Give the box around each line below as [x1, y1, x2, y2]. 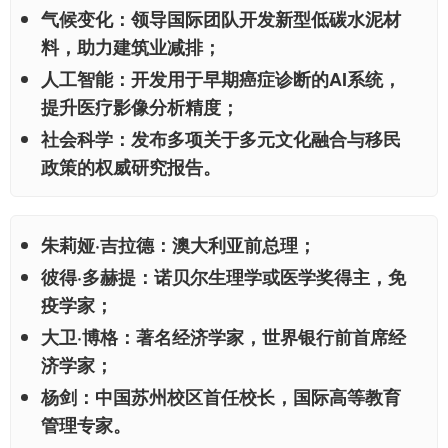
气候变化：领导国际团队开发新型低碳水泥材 [41, 6, 401, 33]
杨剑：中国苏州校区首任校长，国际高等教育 [41, 384, 401, 411]
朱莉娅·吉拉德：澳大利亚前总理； [41, 232, 316, 259]
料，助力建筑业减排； [41, 34, 221, 61]
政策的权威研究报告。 [41, 154, 221, 181]
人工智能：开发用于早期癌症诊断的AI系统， [41, 66, 401, 93]
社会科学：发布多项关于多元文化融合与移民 [41, 126, 401, 153]
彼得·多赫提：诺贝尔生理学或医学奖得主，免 [41, 264, 406, 291]
